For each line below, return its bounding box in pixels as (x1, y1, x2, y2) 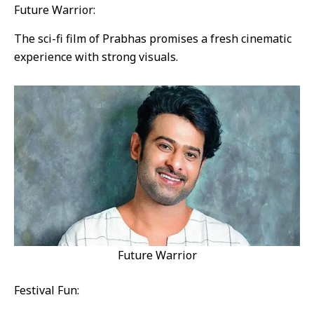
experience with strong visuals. (14, 48, 178, 64)
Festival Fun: (14, 282, 79, 298)
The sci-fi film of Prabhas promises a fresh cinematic (14, 30, 292, 46)
